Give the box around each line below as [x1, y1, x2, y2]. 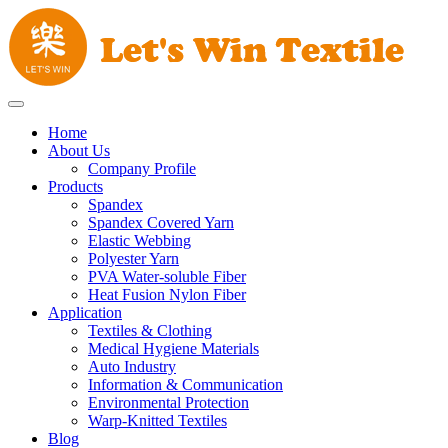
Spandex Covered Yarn [88, 214, 234, 231]
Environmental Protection [88, 394, 249, 411]
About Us [48, 142, 110, 159]
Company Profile [88, 160, 196, 177]
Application [48, 304, 122, 321]
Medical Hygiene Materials [88, 340, 259, 357]
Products [48, 178, 103, 195]
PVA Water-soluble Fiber [88, 268, 246, 285]
